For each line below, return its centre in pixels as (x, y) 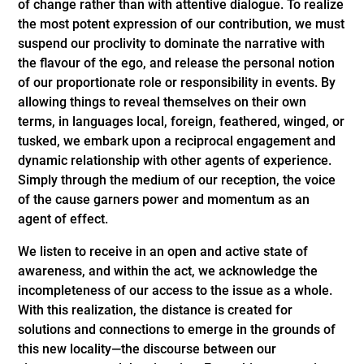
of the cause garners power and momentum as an (164, 200)
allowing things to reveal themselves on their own (162, 102)
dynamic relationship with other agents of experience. (175, 161)
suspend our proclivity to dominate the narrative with (172, 44)
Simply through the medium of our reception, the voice (177, 180)
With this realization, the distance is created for (156, 310)
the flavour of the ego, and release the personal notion (177, 63)
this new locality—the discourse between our (147, 349)
